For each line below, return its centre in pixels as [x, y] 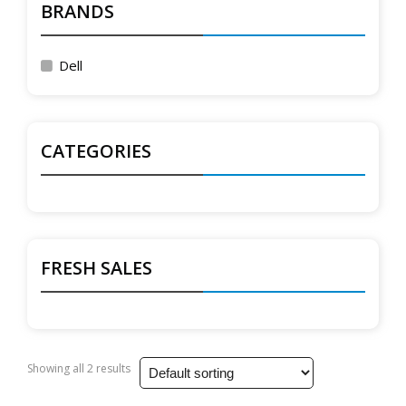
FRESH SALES [97, 268]
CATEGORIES [96, 151]
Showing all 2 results [79, 368]
